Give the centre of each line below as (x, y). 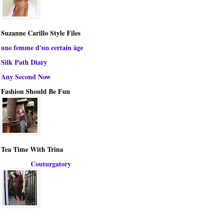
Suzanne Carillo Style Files (41, 33)
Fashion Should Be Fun (36, 91)
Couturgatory (51, 164)
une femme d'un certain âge (42, 48)
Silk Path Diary (24, 62)
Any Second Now (26, 77)
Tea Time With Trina (32, 149)
